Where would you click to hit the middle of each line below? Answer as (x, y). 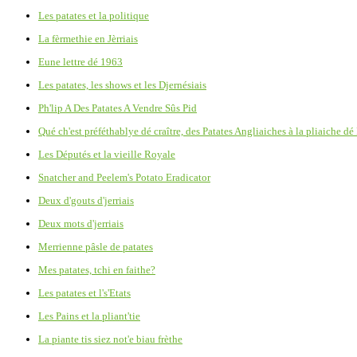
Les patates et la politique (94, 15)
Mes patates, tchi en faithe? (97, 269)
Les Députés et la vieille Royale (107, 154)
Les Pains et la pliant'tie (89, 316)
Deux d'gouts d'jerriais (86, 200)
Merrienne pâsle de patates (96, 246)
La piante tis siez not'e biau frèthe (110, 339)
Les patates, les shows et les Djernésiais (122, 84)
